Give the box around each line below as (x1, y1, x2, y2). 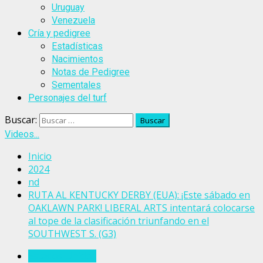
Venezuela (52, 15, 95, 26)
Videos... (5, 129, 39, 140)
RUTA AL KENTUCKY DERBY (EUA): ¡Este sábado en (28, 188, 250, 201)
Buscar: (5, 113, 37, 126)
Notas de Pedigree (52, 66, 130, 77)
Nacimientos (52, 53, 103, 65)
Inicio (28, 150, 52, 163)
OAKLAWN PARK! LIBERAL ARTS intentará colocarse (28, 201, 255, 214)
